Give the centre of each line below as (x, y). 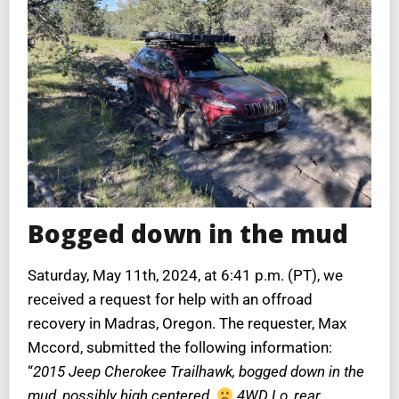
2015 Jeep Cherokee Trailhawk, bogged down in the (199, 372)
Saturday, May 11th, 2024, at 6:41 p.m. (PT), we (185, 276)
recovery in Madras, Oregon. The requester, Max (187, 324)
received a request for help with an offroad (170, 300)
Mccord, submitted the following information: (180, 348)
